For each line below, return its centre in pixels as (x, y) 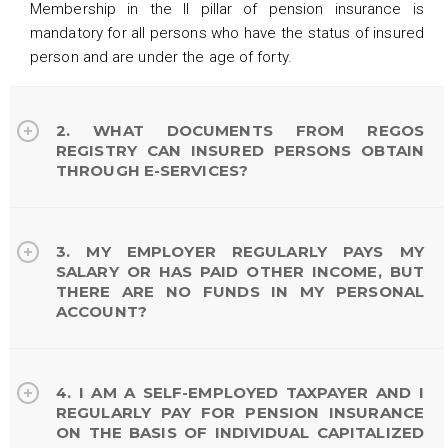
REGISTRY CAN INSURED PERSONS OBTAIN (240, 150)
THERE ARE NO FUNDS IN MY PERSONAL (240, 291)
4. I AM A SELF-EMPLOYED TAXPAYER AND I (240, 392)
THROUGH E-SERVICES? (152, 170)
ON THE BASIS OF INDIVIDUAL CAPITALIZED (240, 432)
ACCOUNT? (101, 311)
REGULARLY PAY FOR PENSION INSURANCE (240, 412)
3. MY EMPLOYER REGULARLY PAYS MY (240, 251)
